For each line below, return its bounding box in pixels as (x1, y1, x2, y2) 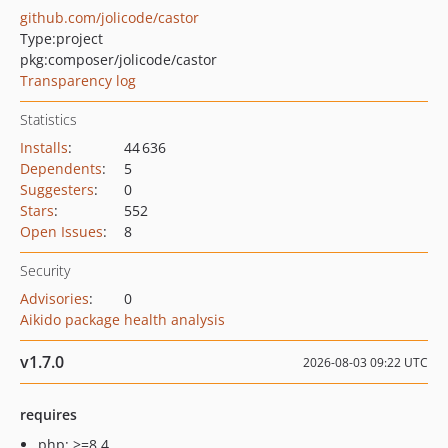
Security (20, 261, 70, 280)
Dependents (20, 159, 102, 178)
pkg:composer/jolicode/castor (20, 50, 217, 69)
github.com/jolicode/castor (20, 8, 199, 27)
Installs (20, 138, 68, 157)
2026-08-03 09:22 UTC (303, 354, 428, 371)
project (56, 29, 103, 48)
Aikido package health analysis (20, 310, 225, 329)
